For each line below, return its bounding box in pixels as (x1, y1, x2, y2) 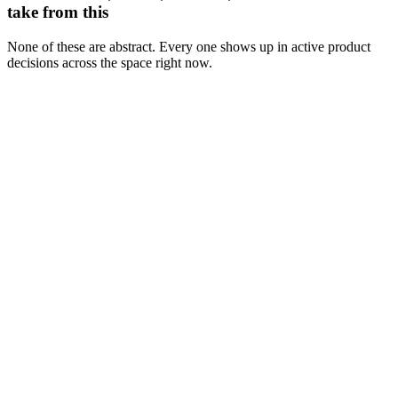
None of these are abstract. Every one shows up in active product (7, 38, 370, 54)
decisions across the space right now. (7, 54, 212, 70)
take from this (7, 3, 108, 22)
